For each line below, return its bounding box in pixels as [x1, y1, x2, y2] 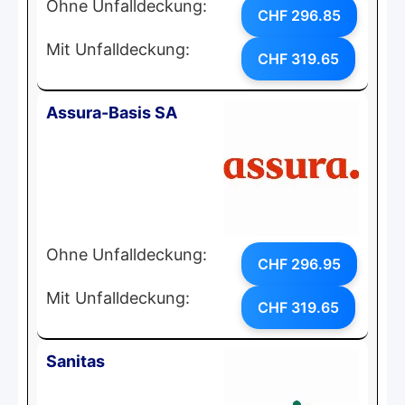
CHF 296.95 [258, 254, 341, 273]
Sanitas [46, 351, 105, 371]
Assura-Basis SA [46, 102, 177, 122]
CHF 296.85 [258, 5, 341, 24]
